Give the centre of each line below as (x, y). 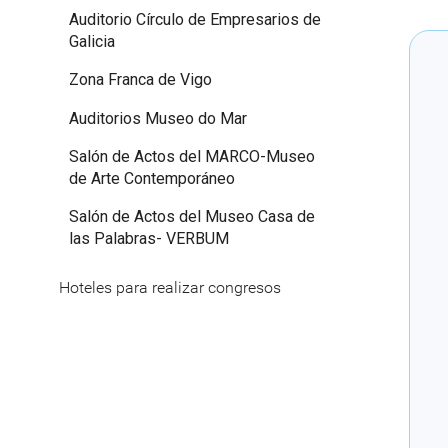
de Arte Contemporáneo (152, 178)
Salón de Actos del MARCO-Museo (192, 156)
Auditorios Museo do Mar (158, 118)
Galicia (92, 41)
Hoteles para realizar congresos (170, 287)
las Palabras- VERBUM (149, 239)
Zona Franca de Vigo (140, 80)
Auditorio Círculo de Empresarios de (195, 19)
